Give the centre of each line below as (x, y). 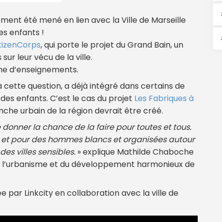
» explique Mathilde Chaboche (135, 152)
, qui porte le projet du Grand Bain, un (112, 45)
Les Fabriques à (164, 98)
